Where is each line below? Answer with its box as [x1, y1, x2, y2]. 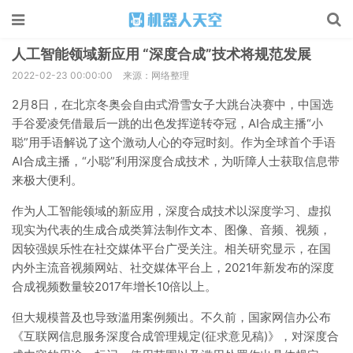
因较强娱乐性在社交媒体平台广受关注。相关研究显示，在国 [12, 241, 331, 256]
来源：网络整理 [123, 69, 189, 81]
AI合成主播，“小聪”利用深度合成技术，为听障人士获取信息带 [12, 154, 340, 169]
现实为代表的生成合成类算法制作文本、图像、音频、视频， [12, 222, 331, 237]
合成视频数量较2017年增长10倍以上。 [12, 279, 217, 294]
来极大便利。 [12, 173, 83, 188]
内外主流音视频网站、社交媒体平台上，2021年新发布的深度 [12, 260, 334, 275]
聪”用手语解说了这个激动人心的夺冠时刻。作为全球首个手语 [12, 135, 336, 150]
